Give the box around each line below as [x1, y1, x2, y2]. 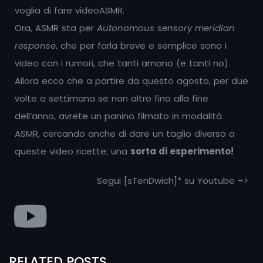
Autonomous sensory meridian [97, 21, 235, 34]
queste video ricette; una [15, 144, 130, 157]
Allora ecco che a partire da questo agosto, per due [15, 74, 248, 87]
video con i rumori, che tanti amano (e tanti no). [15, 56, 230, 69]
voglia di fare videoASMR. [15, 4, 124, 16]
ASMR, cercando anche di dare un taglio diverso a [15, 127, 235, 140]
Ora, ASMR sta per [15, 21, 97, 34]
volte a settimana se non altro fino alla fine [15, 92, 208, 104]
